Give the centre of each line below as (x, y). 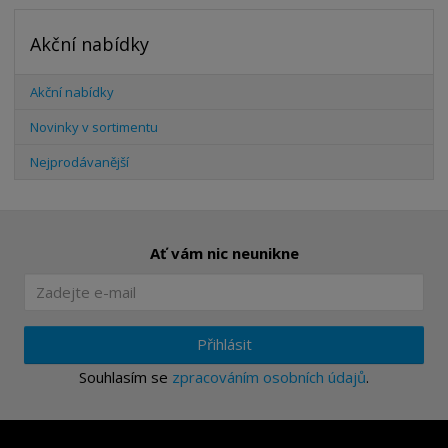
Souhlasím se (125, 376)
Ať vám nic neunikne (224, 252)
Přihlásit (224, 344)
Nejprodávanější (80, 161)
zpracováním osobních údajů (269, 376)
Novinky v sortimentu (94, 126)
